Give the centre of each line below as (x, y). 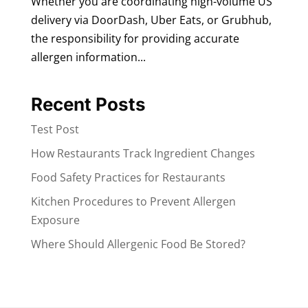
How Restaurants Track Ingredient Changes (143, 154)
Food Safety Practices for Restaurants (128, 178)
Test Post (55, 130)
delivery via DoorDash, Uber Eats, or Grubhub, (151, 20)
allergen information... (88, 57)
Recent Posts (88, 104)
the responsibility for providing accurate (135, 39)
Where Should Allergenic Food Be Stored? (138, 244)
